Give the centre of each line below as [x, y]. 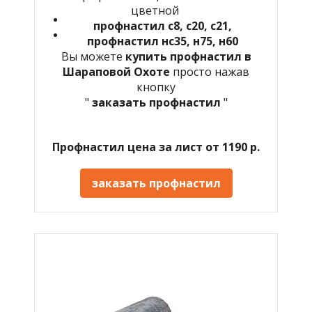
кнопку [156, 87]
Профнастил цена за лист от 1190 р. [156, 147]
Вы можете [93, 56]
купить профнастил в [188, 56]
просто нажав [211, 71]
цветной [156, 10]
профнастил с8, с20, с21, [162, 25]
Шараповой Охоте [118, 71]
